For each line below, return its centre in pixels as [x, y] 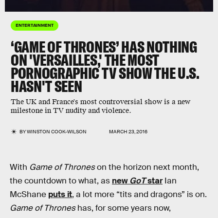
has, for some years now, [123, 208]
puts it [60, 194]
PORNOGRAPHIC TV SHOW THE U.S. [105, 73]
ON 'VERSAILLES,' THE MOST [85, 60]
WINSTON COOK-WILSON [57, 132]
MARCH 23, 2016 [128, 132]
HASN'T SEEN [46, 86]
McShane [29, 194]
